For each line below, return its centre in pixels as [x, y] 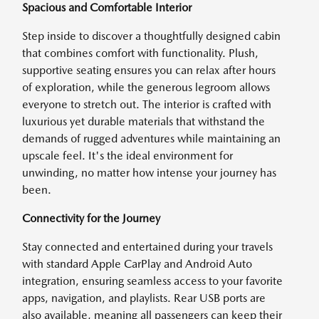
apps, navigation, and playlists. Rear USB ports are [144, 298]
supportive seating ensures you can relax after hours [149, 70]
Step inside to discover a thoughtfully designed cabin [151, 36]
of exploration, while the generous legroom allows [146, 87]
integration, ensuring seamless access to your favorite [152, 281]
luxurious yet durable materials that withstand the [143, 121]
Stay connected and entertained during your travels [147, 247]
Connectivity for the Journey [91, 218]
